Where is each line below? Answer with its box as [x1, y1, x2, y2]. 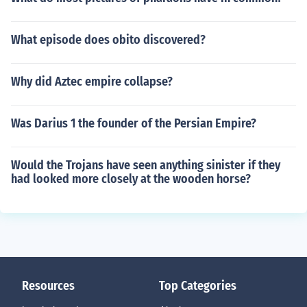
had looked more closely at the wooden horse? [11, 171, 251, 186]
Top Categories [159, 278, 236, 293]
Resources [22, 278, 75, 293]
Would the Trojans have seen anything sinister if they [11, 158, 280, 173]
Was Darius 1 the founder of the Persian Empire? [11, 116, 256, 131]
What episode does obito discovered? [11, 32, 206, 47]
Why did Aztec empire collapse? [11, 74, 173, 89]
